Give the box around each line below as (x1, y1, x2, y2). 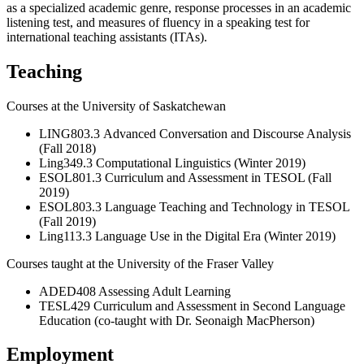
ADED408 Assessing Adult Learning (39, 284, 231, 298)
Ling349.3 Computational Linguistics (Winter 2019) (39, 155, 305, 170)
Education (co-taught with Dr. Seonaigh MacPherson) (39, 313, 314, 327)
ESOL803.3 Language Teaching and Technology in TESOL (39, 199, 349, 214)
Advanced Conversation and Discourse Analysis (103, 126, 351, 141)
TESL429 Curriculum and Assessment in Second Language (39, 298, 345, 313)
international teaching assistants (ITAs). (6, 29, 210, 44)
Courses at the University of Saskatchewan (6, 98, 229, 113)
